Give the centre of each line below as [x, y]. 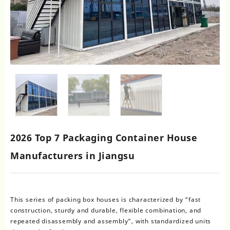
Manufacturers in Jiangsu [72, 155]
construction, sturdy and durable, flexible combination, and [106, 210]
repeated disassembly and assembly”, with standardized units [111, 221]
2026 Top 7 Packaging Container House [104, 137]
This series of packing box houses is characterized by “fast [106, 199]
